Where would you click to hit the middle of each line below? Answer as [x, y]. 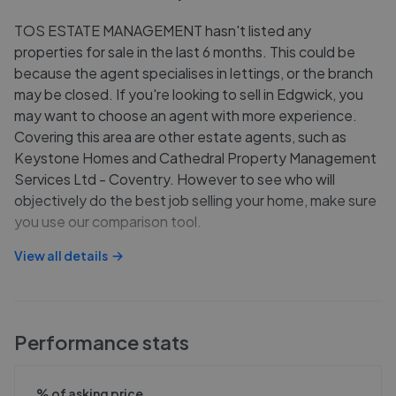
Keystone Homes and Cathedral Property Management [195, 158]
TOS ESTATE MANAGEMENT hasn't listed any [163, 30]
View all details [61, 255]
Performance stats [102, 342]
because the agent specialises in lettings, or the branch [194, 73]
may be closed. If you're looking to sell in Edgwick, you [189, 94]
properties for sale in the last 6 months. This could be [185, 52]
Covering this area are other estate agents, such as [180, 137]
